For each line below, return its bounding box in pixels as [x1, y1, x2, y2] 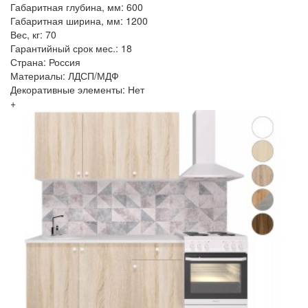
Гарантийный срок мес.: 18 [10, 41, 132, 55]
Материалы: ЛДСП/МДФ [10, 69, 119, 82]
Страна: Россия [10, 55, 80, 69]
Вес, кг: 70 [10, 27, 56, 41]
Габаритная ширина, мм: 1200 [10, 14, 148, 27]
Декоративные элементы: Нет [10, 82, 144, 96]
